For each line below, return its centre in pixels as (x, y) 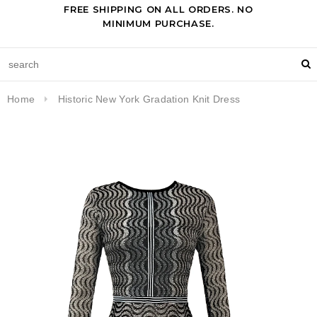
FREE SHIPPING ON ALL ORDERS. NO (158, 9)
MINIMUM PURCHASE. (158, 23)
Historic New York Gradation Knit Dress (149, 99)
